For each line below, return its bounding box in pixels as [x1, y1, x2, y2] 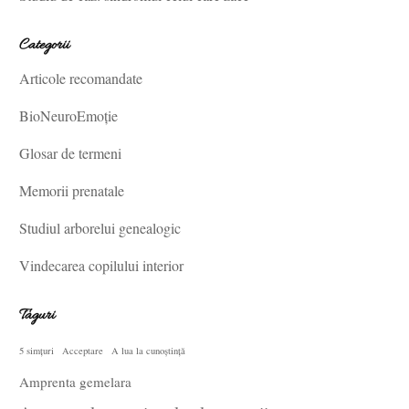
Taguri [19, 306, 56, 326]
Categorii [19, 36, 70, 56]
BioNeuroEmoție [19, 106, 119, 125]
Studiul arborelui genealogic [19, 218, 182, 237]
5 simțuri [19, 344, 55, 357]
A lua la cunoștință [111, 344, 186, 357]
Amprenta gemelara [19, 372, 132, 391]
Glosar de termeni [19, 143, 122, 163]
